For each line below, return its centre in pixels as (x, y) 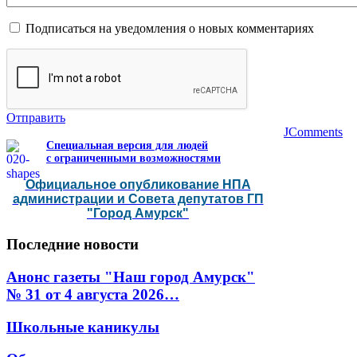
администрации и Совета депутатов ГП (138, 199)
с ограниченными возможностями (133, 159)
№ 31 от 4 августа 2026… (93, 294)
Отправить (36, 118)
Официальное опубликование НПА (138, 185)
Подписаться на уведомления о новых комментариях (170, 29)
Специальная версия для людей (127, 146)
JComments (313, 132)
